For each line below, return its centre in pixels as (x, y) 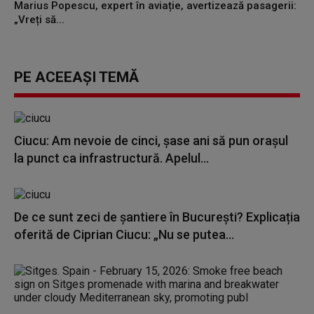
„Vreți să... (39, 20)
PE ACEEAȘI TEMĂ (76, 77)
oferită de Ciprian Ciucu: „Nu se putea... (124, 234)
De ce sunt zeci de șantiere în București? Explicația (157, 217)
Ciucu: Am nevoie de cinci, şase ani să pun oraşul (151, 141)
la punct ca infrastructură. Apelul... (111, 158)
